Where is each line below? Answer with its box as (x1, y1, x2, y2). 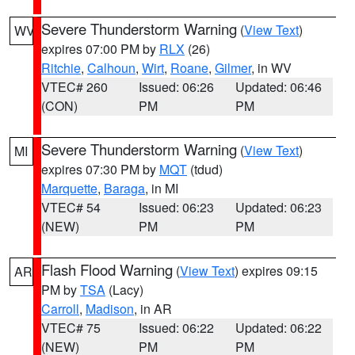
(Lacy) (105, 281, 143, 299)
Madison (86, 300, 134, 318)
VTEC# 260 (41, 78, 108, 96)
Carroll (41, 300, 79, 318)
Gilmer (215, 59, 251, 77)
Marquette (41, 179, 97, 197)
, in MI (145, 179, 178, 197)
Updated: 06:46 (235, 78, 323, 96)
